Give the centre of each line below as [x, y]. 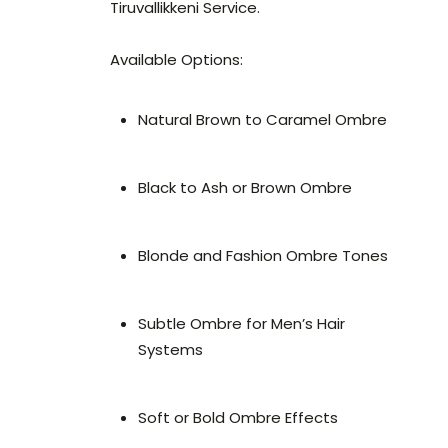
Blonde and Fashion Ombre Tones [263, 256]
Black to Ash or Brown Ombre [245, 188]
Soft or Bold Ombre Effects [238, 418]
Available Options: [176, 60]
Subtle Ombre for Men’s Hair [241, 324]
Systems [170, 350]
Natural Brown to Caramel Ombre [262, 120]
